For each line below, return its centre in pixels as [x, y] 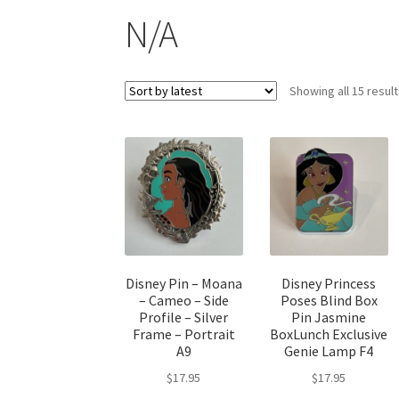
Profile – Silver [184, 318]
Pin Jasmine [329, 318]
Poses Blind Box [329, 301]
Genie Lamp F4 [329, 351]
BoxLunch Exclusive [329, 334]
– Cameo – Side [183, 301]
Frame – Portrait [183, 334]
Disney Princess [329, 284]
